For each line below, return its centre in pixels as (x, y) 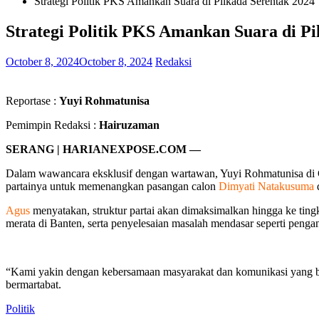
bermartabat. (33, 284)
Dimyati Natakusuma (266, 186)
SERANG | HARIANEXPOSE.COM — (103, 149)
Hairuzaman (129, 125)
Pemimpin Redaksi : (52, 125)
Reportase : (32, 100)
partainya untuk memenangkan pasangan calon (112, 186)
